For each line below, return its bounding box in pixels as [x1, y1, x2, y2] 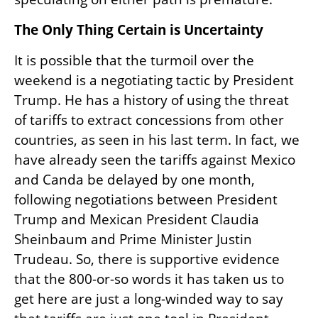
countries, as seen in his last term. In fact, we [14, 130, 300, 149]
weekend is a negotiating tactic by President [14, 70, 294, 89]
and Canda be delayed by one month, [14, 170, 255, 189]
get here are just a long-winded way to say [14, 289, 283, 308]
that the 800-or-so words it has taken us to [14, 269, 284, 288]
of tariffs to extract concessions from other [14, 110, 284, 129]
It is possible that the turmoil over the [14, 50, 254, 70]
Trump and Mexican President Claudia [14, 209, 259, 229]
